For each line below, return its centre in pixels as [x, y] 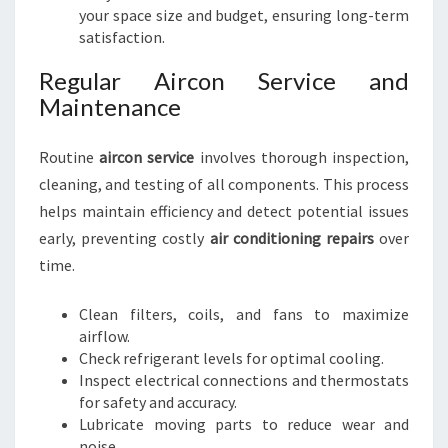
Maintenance [110, 106]
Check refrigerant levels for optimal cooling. [231, 358]
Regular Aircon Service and [224, 80]
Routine [69, 157]
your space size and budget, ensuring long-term [244, 15]
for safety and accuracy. [158, 402]
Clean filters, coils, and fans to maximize [244, 314]
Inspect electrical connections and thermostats [244, 380]
